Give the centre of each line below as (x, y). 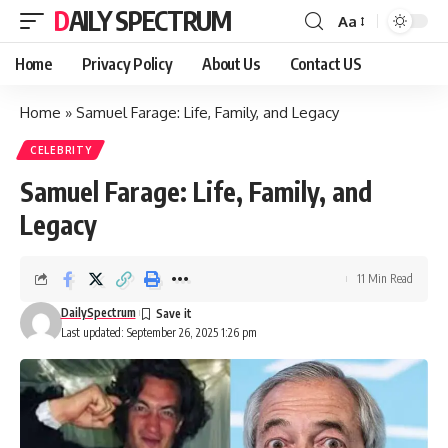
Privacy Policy (127, 64)
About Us (231, 64)
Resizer (361, 57)
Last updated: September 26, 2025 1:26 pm (158, 332)
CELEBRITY (61, 150)
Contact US (325, 64)
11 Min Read (385, 278)
